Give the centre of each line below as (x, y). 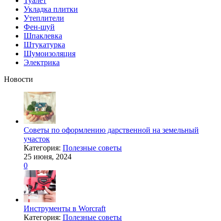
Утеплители (44, 18)
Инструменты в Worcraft (65, 209)
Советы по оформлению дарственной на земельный (111, 130)
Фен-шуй (39, 27)
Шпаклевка (43, 36)
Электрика (42, 63)
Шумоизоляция (50, 54)
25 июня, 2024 (48, 157)
